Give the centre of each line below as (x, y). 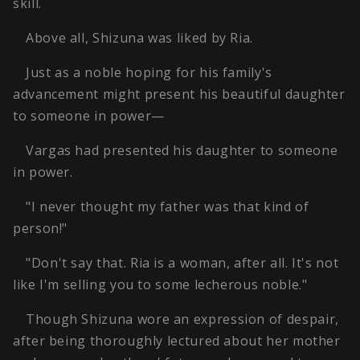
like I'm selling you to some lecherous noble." (160, 285)
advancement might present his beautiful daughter (179, 94)
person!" (41, 229)
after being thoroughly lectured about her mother (177, 341)
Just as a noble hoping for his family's (149, 73)
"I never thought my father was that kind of (168, 207)
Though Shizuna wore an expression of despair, (182, 319)
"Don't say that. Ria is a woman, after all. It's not (182, 263)
